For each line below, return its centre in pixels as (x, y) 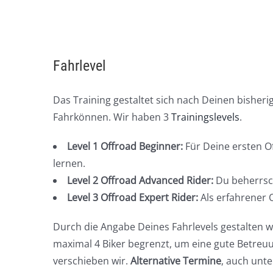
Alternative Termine (176, 261)
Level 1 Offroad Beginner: (126, 146)
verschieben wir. (92, 261)
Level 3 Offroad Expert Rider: (133, 197)
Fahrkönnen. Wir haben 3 (112, 117)
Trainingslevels (205, 117)
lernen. (69, 163)
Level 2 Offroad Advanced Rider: (140, 180)
